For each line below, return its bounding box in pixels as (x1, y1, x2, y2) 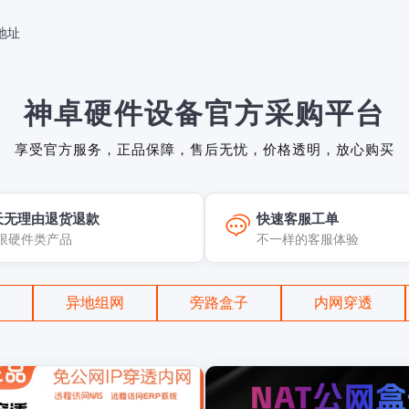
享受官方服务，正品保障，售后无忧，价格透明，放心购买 (15, 142, 394, 157)
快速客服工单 (257, 211, 339, 226)
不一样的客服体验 (257, 233, 359, 246)
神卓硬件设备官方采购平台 (24, 98, 385, 130)
